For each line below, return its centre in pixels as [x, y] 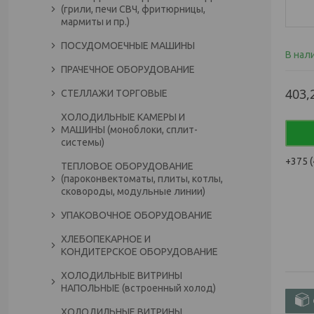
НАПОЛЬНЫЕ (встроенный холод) [138, 288]
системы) [83, 142]
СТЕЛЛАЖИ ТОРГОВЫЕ [114, 93]
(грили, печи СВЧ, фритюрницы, [133, 9]
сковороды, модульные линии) [133, 191]
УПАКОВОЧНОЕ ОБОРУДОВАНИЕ [137, 215]
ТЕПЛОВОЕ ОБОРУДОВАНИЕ [127, 166]
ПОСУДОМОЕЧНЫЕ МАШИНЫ [128, 46]
